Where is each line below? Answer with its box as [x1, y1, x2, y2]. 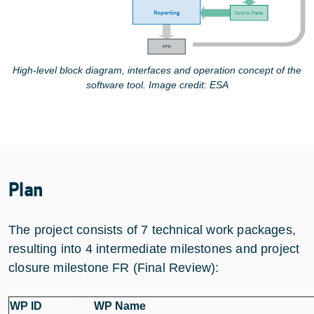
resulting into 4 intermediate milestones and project [8, 241, 300, 256]
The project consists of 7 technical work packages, [8, 222, 296, 237]
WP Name [94, 299, 146, 312]
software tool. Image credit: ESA [86, 78, 228, 90]
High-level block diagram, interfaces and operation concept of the [13, 64, 301, 76]
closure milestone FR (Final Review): [8, 260, 219, 275]
